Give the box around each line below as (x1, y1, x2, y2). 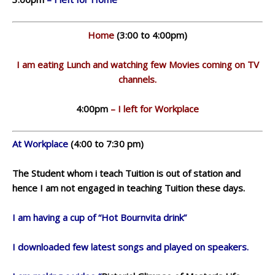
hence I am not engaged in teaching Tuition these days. (12, 182, 245, 194)
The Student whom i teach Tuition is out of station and (12, 167, 241, 179)
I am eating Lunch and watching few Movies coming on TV (16, 58, 259, 71)
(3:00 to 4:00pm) (114, 28, 187, 41)
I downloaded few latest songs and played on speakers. (12, 241, 249, 253)
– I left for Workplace (108, 102, 199, 115)
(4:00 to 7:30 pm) (71, 137, 144, 150)
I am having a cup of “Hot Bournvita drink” (12, 211, 187, 223)
